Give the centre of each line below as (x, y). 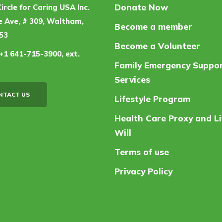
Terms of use (142, 152)
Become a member (153, 27)
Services (132, 80)
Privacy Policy (143, 171)
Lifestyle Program (152, 99)
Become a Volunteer (157, 46)
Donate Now (141, 7)
